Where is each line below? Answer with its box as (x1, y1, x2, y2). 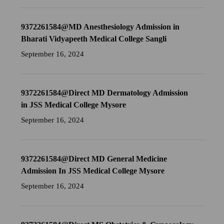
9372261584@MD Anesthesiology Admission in (21, 22, 180, 31)
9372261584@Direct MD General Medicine (21, 154, 167, 163)
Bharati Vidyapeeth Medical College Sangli (21, 34, 167, 43)
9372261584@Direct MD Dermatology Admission (21, 88, 188, 97)
